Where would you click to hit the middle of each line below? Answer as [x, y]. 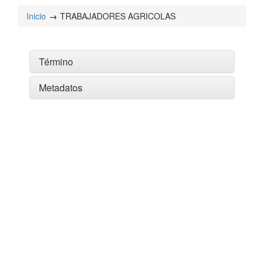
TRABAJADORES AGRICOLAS [118, 16]
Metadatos [61, 88]
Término [56, 62]
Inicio [36, 16]
